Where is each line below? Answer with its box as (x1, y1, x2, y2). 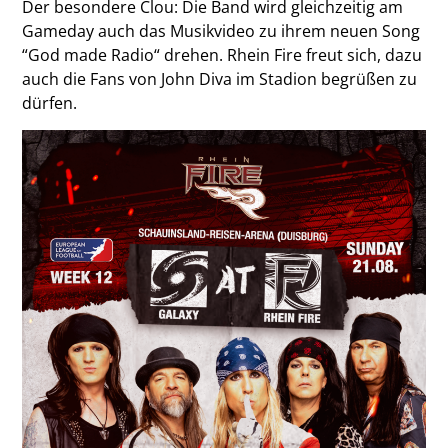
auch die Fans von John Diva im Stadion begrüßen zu (22, 68, 418, 91)
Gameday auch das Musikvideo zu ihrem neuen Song (22, 20, 421, 43)
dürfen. (22, 92, 78, 115)
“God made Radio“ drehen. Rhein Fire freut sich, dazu (22, 44, 423, 67)
